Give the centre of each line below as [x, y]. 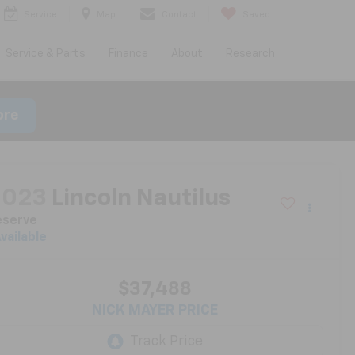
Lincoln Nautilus [141, 199]
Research [250, 54]
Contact [179, 15]
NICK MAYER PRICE [155, 311]
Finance [128, 54]
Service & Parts [45, 54]
